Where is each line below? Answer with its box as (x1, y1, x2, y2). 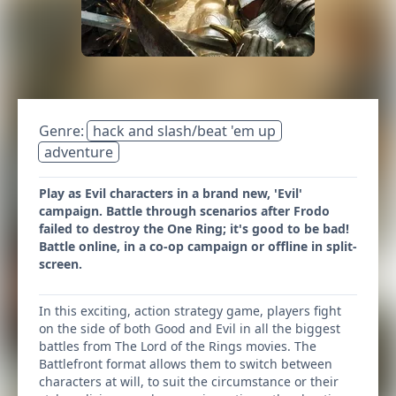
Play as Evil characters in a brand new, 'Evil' (39, 185, 302, 202)
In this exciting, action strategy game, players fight (39, 302, 341, 319)
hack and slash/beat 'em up (93, 121, 276, 141)
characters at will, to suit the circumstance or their (39, 373, 339, 390)
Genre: (39, 121, 88, 141)
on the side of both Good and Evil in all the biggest (39, 320, 340, 337)
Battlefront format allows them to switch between (39, 355, 332, 372)
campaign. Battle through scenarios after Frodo (39, 202, 330, 219)
